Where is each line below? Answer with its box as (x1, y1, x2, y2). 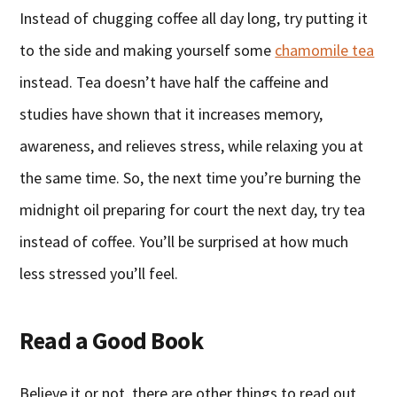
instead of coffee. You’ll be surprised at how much (19, 231, 349, 253)
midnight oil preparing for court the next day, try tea (19, 199, 366, 221)
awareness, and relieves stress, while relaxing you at (19, 136, 364, 157)
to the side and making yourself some (19, 40, 276, 61)
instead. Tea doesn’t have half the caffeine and (19, 72, 330, 93)
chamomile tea (275, 40, 375, 61)
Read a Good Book (19, 325, 204, 356)
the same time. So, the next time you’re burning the (19, 167, 362, 189)
